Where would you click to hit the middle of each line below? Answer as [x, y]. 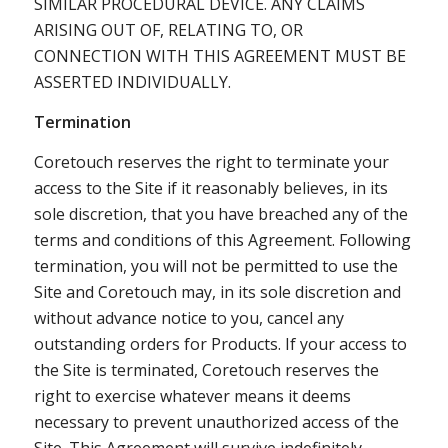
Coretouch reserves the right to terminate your [211, 161]
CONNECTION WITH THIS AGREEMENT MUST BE [219, 56]
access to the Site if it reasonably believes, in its [210, 187]
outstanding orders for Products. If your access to [220, 343]
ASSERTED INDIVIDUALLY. [132, 82]
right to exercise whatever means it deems [192, 395]
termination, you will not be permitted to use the [215, 265]
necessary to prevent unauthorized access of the [216, 421]
